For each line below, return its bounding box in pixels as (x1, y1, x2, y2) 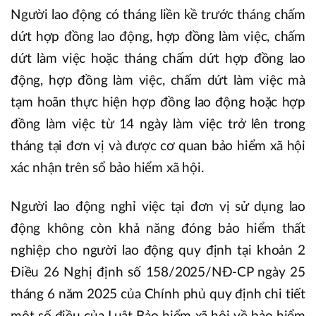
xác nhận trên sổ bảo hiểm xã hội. (11, 162, 204, 176)
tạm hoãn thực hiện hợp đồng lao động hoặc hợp (11, 96, 305, 110)
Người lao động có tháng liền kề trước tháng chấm (11, 8, 305, 23)
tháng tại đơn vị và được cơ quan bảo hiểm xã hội (11, 140, 305, 154)
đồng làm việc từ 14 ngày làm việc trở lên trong (11, 118, 305, 132)
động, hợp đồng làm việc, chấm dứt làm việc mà (11, 74, 305, 88)
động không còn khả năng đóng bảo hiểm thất (11, 222, 305, 236)
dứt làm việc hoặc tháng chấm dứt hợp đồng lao (11, 52, 305, 66)
